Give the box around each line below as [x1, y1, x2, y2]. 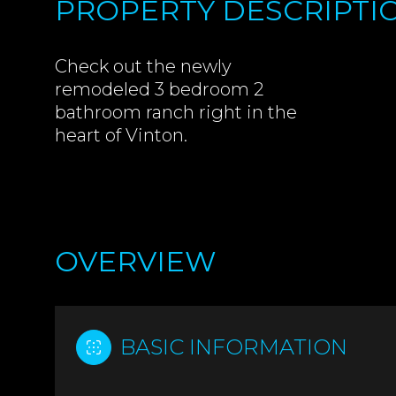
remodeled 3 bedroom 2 [55, 79, 263, 100]
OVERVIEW [55, 244, 217, 278]
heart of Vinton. [55, 125, 187, 146]
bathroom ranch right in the [55, 102, 297, 123]
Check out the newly [55, 56, 232, 77]
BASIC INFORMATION [120, 334, 347, 360]
